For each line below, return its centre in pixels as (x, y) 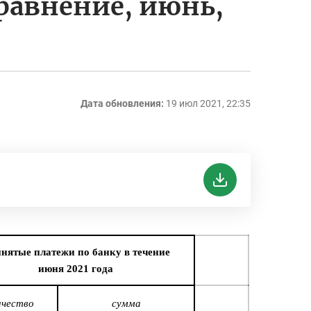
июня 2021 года (76, 269)
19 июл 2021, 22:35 (208, 104)
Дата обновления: (122, 104)
